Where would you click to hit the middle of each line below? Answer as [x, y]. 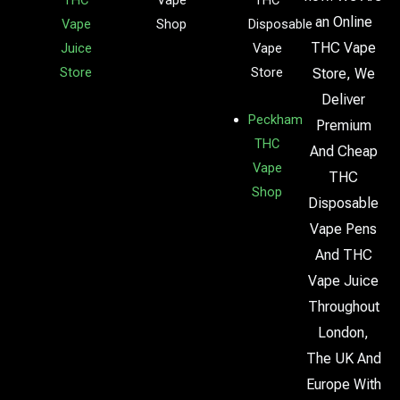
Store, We [343, 73]
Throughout [343, 306]
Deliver [343, 99]
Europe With [343, 384]
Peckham [275, 119]
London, [343, 332]
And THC [343, 254]
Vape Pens [343, 229]
